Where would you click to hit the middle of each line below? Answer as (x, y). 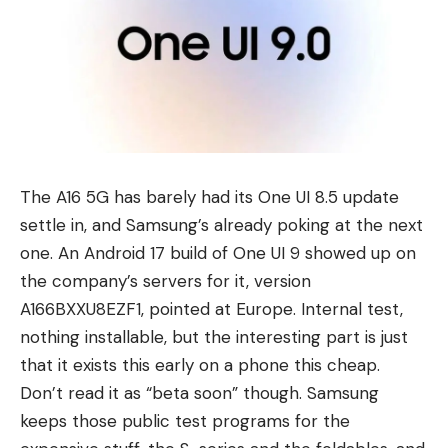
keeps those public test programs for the (185, 420)
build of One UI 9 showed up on (290, 252)
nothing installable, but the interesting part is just (214, 336)
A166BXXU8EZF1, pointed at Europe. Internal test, (211, 308)
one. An (52, 252)
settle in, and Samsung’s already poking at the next (221, 224)
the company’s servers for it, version (165, 280)
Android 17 (124, 252)
